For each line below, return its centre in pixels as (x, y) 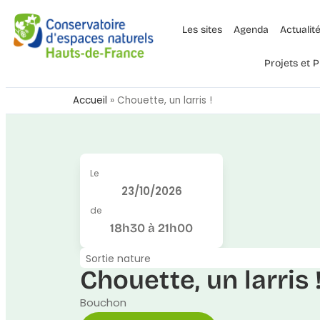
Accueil (90, 100)
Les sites (202, 30)
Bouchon (103, 302)
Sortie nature (118, 259)
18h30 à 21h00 (151, 228)
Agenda (251, 30)
